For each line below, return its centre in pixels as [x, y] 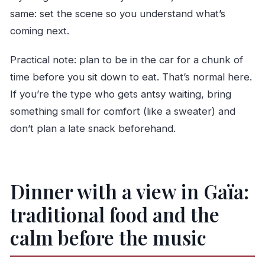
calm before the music [108, 238]
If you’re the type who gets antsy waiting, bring [120, 94]
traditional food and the [114, 215]
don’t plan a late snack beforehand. [93, 128]
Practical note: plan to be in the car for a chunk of [126, 59]
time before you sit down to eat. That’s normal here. [131, 77]
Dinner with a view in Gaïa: [129, 192]
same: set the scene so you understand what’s [117, 13]
